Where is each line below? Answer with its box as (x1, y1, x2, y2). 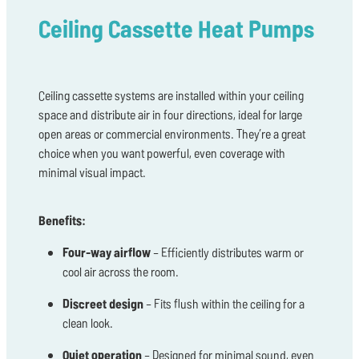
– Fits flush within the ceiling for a (143, 295, 305, 313)
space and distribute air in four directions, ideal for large (38, 106, 302, 123)
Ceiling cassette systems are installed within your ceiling (38, 87, 304, 104)
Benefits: (38, 212, 86, 229)
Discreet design (63, 295, 143, 313)
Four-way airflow (63, 244, 151, 261)
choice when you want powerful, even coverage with (38, 144, 285, 162)
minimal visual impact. (38, 163, 146, 181)
